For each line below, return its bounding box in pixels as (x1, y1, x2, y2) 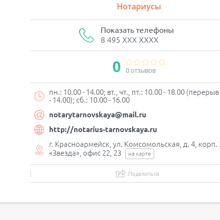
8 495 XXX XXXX (100, 35, 159, 44)
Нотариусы (116, 1, 161, 12)
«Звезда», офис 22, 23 (49, 149, 123, 157)
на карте (128, 150, 151, 157)
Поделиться (128, 170, 160, 177)
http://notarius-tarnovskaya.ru (49, 125, 157, 134)
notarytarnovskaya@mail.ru (49, 110, 146, 119)
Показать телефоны (100, 26, 174, 34)
